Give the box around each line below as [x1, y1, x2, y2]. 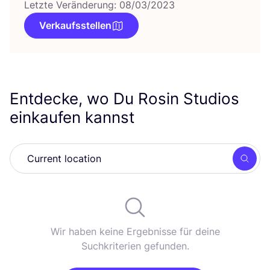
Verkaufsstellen [39, 19, 111, 31]
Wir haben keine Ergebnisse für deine [50, 225, 220, 237]
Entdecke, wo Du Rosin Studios [10, 89, 239, 108]
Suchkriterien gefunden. [81, 240, 189, 252]
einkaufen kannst [10, 108, 139, 127]
